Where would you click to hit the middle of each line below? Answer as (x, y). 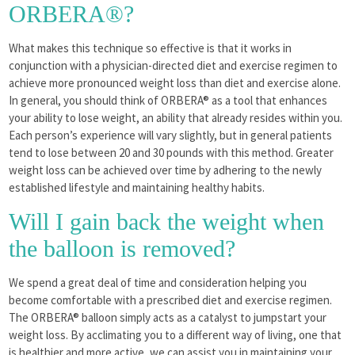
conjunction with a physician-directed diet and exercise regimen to (174, 65)
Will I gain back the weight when (167, 221)
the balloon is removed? (122, 248)
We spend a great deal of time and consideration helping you (158, 282)
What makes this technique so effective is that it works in (151, 48)
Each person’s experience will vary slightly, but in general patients (171, 135)
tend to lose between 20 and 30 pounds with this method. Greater (172, 152)
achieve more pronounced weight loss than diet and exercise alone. (175, 82)
